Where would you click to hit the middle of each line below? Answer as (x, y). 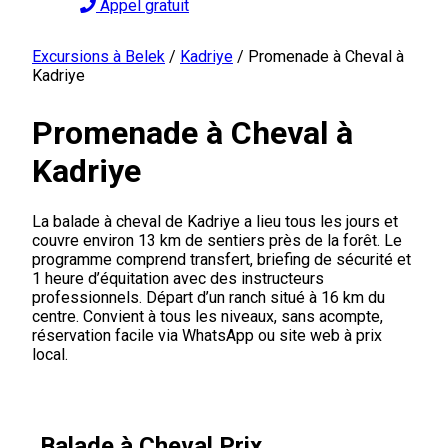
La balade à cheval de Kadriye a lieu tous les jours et (215, 221)
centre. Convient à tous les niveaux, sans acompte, (207, 316)
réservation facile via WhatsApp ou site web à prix (207, 335)
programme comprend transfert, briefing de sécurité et (221, 259)
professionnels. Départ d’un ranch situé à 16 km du (208, 297)
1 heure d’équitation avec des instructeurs (178, 278)
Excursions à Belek (98, 56)
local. (50, 354)
